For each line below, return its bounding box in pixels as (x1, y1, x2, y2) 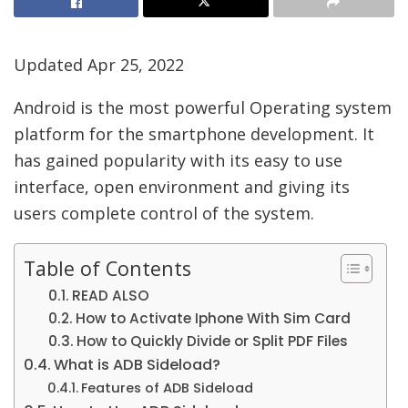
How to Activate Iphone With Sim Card (76, 308, 352, 328)
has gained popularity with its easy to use (14, 148, 342, 171)
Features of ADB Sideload (80, 378, 253, 397)
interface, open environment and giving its (14, 175, 350, 198)
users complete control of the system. (14, 201, 314, 224)
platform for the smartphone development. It (14, 122, 374, 145)
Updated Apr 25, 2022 (14, 53, 184, 76)
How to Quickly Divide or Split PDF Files (76, 331, 349, 351)
